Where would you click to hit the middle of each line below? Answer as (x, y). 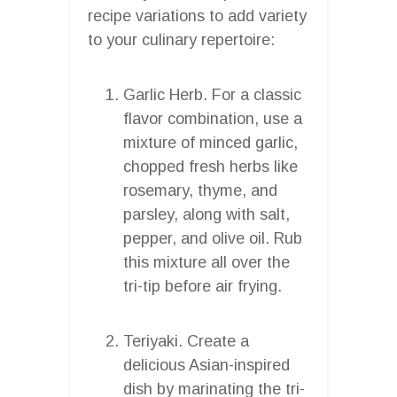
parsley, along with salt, (206, 214)
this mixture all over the (206, 262)
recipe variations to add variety (197, 16)
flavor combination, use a (213, 118)
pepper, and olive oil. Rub (213, 238)
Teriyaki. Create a (186, 341)
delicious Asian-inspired (206, 365)
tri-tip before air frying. (202, 286)
